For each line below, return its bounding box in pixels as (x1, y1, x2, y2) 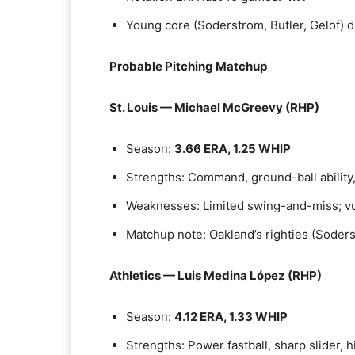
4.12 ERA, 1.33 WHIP (174, 309, 288, 324)
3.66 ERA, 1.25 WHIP (174, 141, 291, 156)
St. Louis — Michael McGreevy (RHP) (109, 100, 319, 115)
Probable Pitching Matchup (109, 59, 267, 74)
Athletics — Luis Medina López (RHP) (109, 268, 322, 283)
